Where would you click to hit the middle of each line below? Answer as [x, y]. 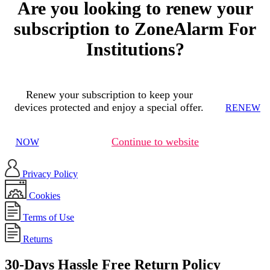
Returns [36, 239]
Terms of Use [47, 217]
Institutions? [135, 49]
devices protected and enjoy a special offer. [109, 107]
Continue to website [155, 142]
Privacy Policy [49, 174]
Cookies [43, 196]
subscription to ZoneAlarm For [135, 29]
